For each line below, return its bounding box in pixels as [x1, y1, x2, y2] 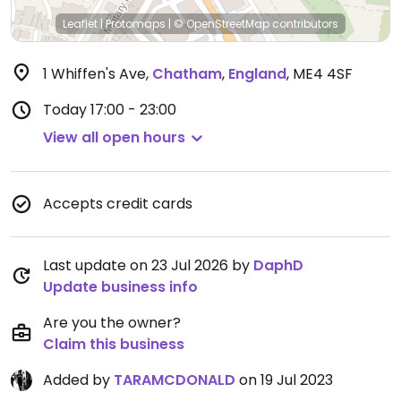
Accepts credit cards [43, 193, 192, 214]
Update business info [43, 277, 198, 297]
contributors [269, 16, 338, 31]
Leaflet [63, 16, 98, 31]
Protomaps [106, 16, 166, 31]
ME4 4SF [293, 64, 353, 84]
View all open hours [43, 127, 185, 148]
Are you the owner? [43, 312, 181, 333]
